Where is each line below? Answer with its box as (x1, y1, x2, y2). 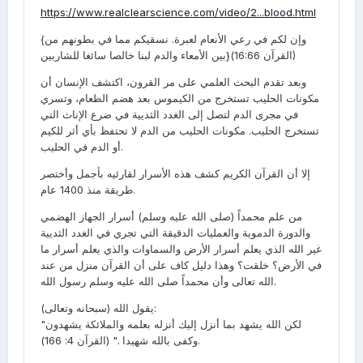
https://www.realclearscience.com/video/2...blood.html (41, 6, 316, 19)
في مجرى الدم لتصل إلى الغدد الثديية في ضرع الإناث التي (41, 108, 298, 121)
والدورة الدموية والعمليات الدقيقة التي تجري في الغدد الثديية (41, 226, 310, 239)
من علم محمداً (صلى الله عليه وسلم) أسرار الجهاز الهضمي (41, 210, 302, 223)
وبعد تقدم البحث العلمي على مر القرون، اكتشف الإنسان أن (41, 75, 306, 88)
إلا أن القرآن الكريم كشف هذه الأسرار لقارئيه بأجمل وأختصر (41, 167, 310, 180)
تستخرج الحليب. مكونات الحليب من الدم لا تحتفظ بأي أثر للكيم (41, 124, 319, 137)
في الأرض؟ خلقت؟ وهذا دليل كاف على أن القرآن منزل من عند (41, 258, 322, 271)
